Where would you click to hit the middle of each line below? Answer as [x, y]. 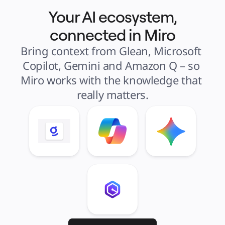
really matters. [113, 94]
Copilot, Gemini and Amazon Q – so [111, 65]
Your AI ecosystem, [113, 17]
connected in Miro [113, 35]
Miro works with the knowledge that [111, 80]
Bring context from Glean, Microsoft [111, 51]
